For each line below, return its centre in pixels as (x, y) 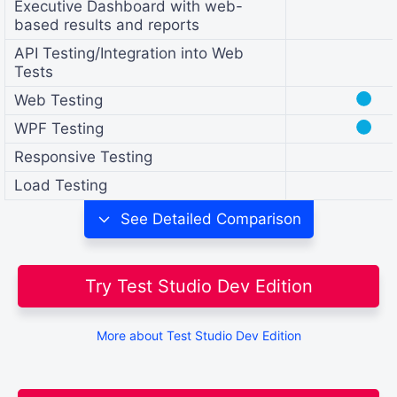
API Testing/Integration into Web (129, 54)
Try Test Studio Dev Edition (198, 286)
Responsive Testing (83, 157)
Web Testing (58, 101)
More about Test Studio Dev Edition (198, 335)
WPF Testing (59, 129)
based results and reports (107, 25)
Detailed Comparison (224, 218)
